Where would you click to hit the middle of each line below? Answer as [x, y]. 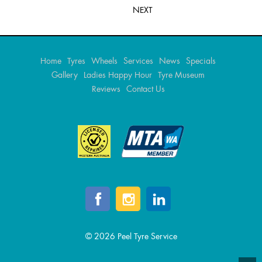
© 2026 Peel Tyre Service [131, 236]
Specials [201, 61]
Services [138, 61]
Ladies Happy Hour [118, 75]
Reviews [106, 89]
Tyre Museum [181, 75]
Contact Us [145, 89]
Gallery [65, 75]
